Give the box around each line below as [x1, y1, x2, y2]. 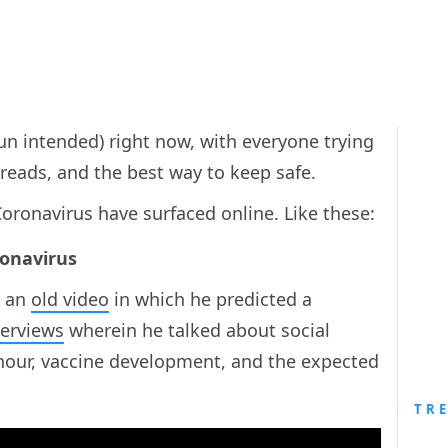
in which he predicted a [109, 286, 312, 311]
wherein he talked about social [64, 317, 330, 342]
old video [31, 286, 109, 311]
